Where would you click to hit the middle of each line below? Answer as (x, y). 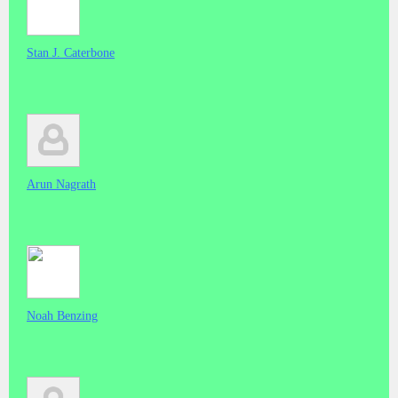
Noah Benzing (62, 315)
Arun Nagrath (61, 184)
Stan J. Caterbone (71, 52)
